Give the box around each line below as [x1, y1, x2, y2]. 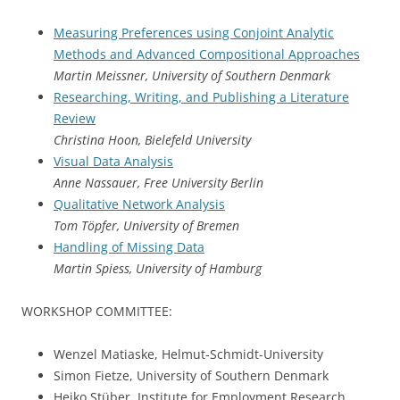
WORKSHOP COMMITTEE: [21, 303, 172, 320]
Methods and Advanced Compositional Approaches [54, 46, 360, 62]
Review [54, 110, 96, 127]
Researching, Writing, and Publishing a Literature [54, 88, 349, 105]
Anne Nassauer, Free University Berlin [54, 174, 263, 191]
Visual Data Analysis [54, 153, 173, 170]
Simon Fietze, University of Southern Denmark [54, 367, 329, 384]
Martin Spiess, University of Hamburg [54, 260, 262, 277]
